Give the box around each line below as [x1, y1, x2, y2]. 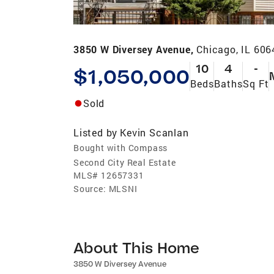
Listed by [73, 125, 118, 139]
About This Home [73, 237, 200, 257]
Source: [73, 182, 106, 194]
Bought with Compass [73, 141, 168, 154]
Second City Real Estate [73, 156, 176, 168]
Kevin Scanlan [120, 125, 189, 139]
